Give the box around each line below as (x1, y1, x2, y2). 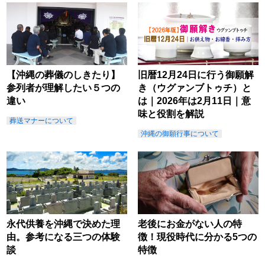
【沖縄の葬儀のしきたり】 (7, 69, 121, 80)
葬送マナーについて (9, 116, 74, 125)
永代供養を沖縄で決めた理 (7, 219, 121, 229)
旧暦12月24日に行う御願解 (137, 69, 254, 80)
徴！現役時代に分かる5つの (137, 232, 257, 242)
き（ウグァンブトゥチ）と (137, 82, 251, 93)
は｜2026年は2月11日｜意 (137, 95, 251, 106)
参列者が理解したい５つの (7, 82, 121, 93)
